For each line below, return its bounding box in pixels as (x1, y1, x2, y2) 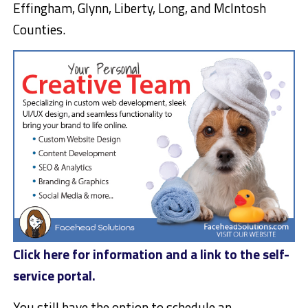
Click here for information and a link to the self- (12, 244, 289, 265)
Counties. (12, 19, 65, 39)
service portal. (12, 265, 96, 286)
